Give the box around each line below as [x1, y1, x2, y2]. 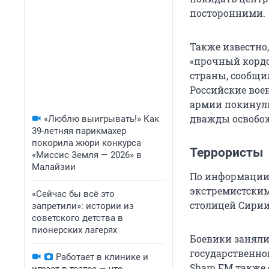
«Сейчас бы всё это [32, 189, 115, 199]
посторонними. [190, 7, 265, 20]
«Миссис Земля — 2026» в [32, 150, 142, 160]
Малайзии [32, 162, 76, 172]
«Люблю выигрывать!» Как [44, 113, 159, 124]
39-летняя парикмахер [32, 125, 126, 136]
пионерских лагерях [32, 225, 117, 235]
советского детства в [32, 213, 123, 223]
